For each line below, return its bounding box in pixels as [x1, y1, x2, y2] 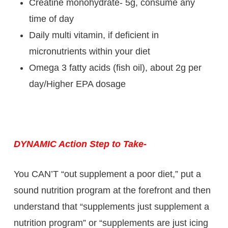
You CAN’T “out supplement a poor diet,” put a [13, 168, 201, 179]
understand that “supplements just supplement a [13, 201, 209, 212]
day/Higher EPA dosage [28, 78, 126, 89]
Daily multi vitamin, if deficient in [28, 30, 159, 40]
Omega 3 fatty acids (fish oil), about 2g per [28, 62, 202, 73]
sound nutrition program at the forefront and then [13, 185, 211, 195]
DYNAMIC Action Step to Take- [13, 138, 147, 149]
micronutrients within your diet [28, 46, 150, 56]
